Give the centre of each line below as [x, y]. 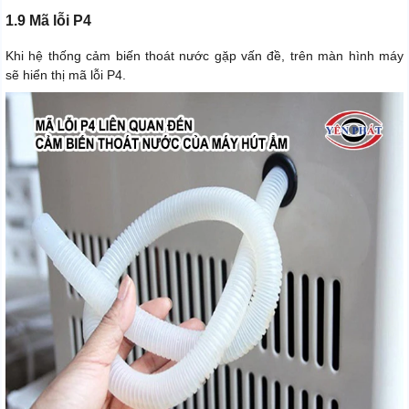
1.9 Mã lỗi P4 [48, 20]
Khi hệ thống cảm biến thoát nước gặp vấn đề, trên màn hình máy [204, 55]
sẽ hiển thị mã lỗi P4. [66, 74]
